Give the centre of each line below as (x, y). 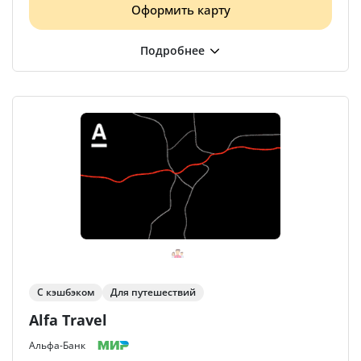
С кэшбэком (66, 292)
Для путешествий (153, 292)
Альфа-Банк (57, 345)
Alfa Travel (68, 320)
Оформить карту (180, 10)
